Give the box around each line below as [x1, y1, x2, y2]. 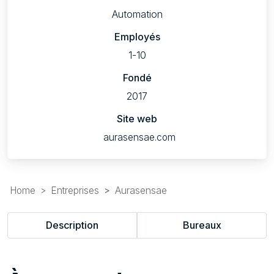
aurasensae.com [103, 131, 176, 143]
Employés [114, 30, 160, 43]
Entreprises [51, 184, 99, 196]
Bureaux [182, 219, 221, 232]
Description [46, 219, 98, 232]
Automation [111, 7, 163, 20]
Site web [117, 112, 157, 125]
